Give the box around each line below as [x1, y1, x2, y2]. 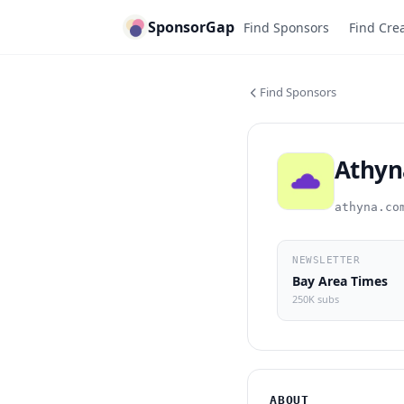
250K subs [292, 292, 339, 307]
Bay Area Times [292, 272, 388, 290]
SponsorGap [148, 17, 234, 37]
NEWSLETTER [292, 254, 361, 267]
